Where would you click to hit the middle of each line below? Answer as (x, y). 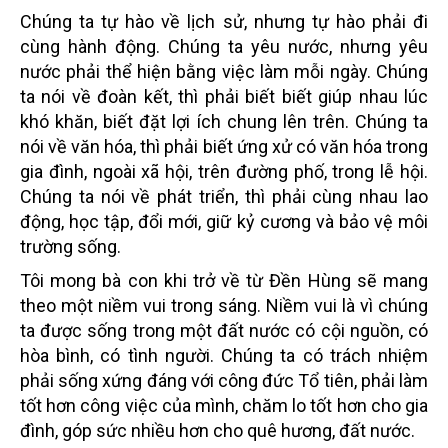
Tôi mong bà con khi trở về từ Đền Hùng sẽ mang (224, 280)
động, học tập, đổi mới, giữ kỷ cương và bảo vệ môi (224, 221)
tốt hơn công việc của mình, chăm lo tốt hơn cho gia (224, 405)
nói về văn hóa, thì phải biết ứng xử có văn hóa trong (224, 146)
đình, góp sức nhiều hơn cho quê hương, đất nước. (217, 430)
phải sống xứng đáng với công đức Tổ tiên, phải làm (224, 380)
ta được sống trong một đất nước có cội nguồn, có (224, 330)
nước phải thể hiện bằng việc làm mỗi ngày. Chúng (224, 71)
